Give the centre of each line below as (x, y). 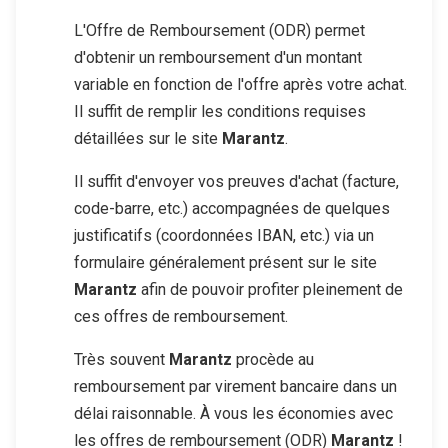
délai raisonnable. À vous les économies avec (233, 414)
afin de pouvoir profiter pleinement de (270, 290)
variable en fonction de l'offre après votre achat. (240, 85)
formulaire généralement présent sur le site (225, 263)
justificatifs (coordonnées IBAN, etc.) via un (224, 236)
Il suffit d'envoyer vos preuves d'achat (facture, (236, 182)
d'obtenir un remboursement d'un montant (218, 58)
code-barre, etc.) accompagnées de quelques (232, 209)
